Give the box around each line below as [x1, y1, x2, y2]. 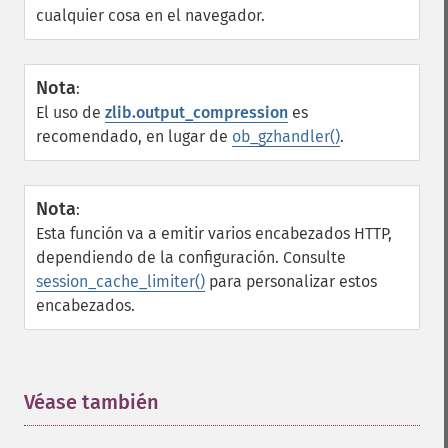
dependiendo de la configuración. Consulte [36, 248, 346, 267]
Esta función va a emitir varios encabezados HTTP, [36, 224, 392, 243]
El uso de [36, 103, 105, 122]
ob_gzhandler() [232, 127, 340, 146]
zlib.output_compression [105, 103, 288, 122]
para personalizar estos [205, 272, 377, 291]
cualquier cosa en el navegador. [36, 6, 265, 25]
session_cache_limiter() [36, 272, 205, 291]
